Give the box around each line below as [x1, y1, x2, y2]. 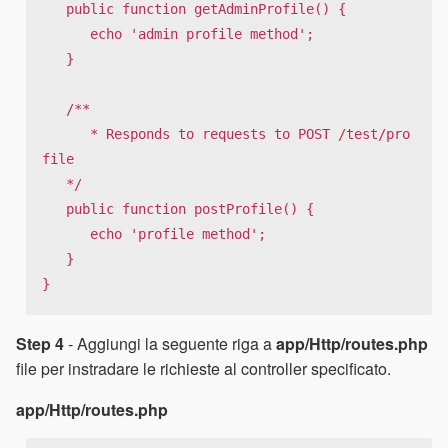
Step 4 [16, 332, 64, 356]
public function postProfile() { [42, 200, 66, 217]
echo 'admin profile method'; [42, 25, 90, 42]
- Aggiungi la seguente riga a [64, 332, 276, 356]
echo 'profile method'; [42, 225, 90, 242]
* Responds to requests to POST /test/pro [42, 125, 90, 142]
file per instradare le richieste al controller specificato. [16, 357, 391, 381]
